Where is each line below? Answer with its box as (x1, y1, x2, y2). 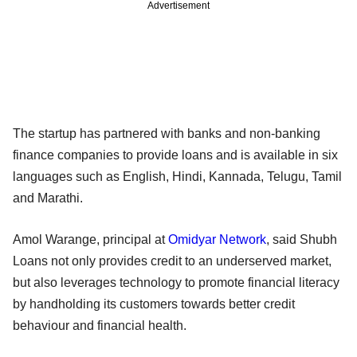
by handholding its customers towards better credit (13, 296, 295, 311)
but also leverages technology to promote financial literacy (13, 275, 339, 289)
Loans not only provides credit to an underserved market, (13, 253, 331, 268)
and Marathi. (13, 190, 83, 205)
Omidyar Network (168, 232, 266, 246)
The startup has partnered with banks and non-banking (13, 126, 320, 140)
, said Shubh (266, 232, 337, 246)
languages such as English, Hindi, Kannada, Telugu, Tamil (13, 169, 342, 183)
